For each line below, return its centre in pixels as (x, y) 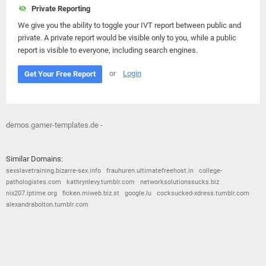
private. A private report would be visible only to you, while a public (127, 38)
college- (210, 171)
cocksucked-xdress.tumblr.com (203, 193)
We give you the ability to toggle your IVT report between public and (129, 25)
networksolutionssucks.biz (180, 182)
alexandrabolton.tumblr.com (47, 205)
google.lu (138, 193)
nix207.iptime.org (31, 193)
